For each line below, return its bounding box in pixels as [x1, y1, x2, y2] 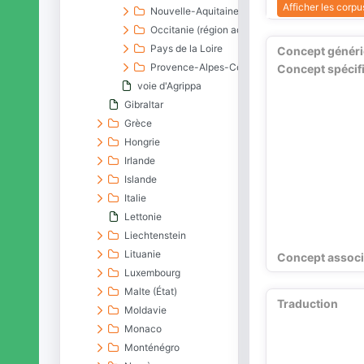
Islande [124, 173, 158, 185]
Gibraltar [124, 98, 164, 110]
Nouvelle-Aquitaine [150, 5, 240, 17]
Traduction [276, 297, 338, 311]
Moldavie [124, 304, 167, 316]
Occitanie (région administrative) [150, 24, 299, 36]
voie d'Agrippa [137, 80, 202, 92]
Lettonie [124, 210, 162, 223]
